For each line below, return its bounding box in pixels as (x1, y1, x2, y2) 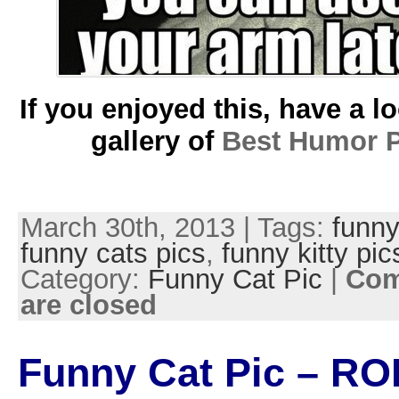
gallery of (91, 125, 223, 157)
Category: (20, 264, 148, 296)
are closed (20, 289, 157, 322)
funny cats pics (20, 238, 206, 270)
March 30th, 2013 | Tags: (20, 212, 332, 244)
